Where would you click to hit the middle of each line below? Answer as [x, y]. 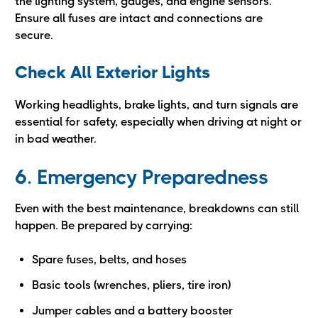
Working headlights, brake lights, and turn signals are [157, 105]
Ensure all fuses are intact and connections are [139, 18]
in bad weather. [56, 139]
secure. [34, 35]
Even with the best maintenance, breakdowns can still [157, 208]
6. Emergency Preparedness [142, 177]
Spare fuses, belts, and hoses [109, 259]
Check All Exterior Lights [113, 72]
